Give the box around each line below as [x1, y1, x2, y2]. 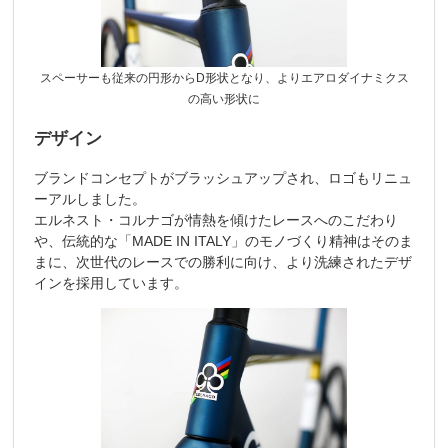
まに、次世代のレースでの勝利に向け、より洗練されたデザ [34, 253, 413, 270]
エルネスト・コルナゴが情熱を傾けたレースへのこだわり [34, 211, 399, 228]
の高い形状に [188, 91, 260, 106]
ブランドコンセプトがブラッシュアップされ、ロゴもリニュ [34, 169, 413, 186]
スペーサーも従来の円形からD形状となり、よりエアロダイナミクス [39, 70, 409, 85]
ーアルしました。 [34, 190, 147, 207]
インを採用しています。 [34, 274, 189, 291]
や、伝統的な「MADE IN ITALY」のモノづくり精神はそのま [34, 232, 414, 249]
